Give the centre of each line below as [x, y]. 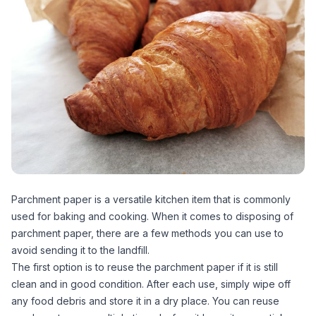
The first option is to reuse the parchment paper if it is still [145, 267]
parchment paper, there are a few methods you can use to [147, 233]
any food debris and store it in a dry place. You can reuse [145, 301]
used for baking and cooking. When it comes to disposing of [152, 216]
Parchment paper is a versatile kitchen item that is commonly [151, 199]
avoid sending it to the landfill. [80, 250]
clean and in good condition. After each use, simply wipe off [151, 284]
